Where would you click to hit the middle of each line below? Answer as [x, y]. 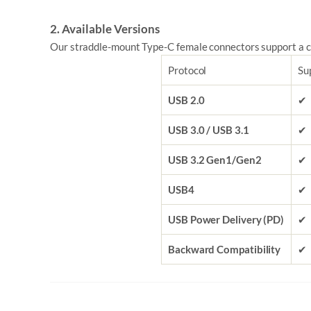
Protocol [187, 70]
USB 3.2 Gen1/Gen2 [215, 160]
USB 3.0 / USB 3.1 [209, 130]
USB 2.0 [186, 100]
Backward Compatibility [225, 249]
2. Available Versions [105, 29]
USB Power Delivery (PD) [226, 219]
